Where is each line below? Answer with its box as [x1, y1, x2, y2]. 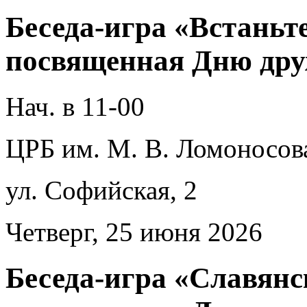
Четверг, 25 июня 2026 [5, 217, 262, 247]
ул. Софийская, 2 [5, 175, 197, 206]
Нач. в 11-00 [5, 92, 145, 122]
